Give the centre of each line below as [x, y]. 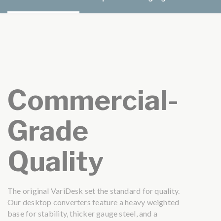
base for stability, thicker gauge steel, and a [83, 213]
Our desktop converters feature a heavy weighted [93, 202]
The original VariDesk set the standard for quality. [94, 190]
